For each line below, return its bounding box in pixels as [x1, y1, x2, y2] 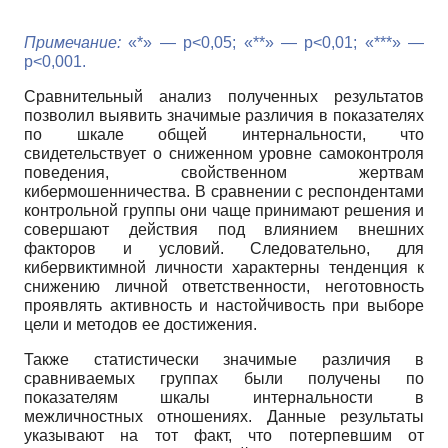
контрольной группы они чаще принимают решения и [24, 201, 424, 219]
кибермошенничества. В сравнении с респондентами [24, 182, 424, 200]
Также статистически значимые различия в [24, 350, 424, 368]
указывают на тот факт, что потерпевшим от [24, 426, 424, 444]
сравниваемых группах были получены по [24, 369, 424, 387]
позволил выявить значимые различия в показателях [24, 106, 424, 124]
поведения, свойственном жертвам [24, 163, 424, 181]
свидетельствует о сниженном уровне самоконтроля [24, 144, 424, 162]
